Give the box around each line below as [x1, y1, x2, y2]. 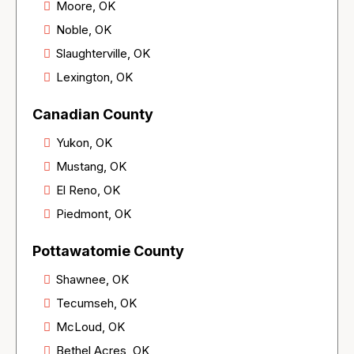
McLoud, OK [56, 319, 125, 335]
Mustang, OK [56, 159, 126, 175]
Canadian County [32, 106, 153, 123]
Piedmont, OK [56, 206, 131, 222]
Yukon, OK [56, 135, 112, 151]
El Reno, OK [56, 183, 120, 198]
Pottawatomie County [32, 243, 184, 260]
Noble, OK [56, 22, 111, 38]
